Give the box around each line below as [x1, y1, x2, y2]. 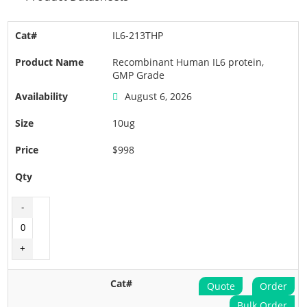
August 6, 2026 [125, 90, 193, 103]
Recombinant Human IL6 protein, [112, 56, 265, 69]
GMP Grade [112, 69, 165, 82]
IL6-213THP [112, 29, 164, 42]
